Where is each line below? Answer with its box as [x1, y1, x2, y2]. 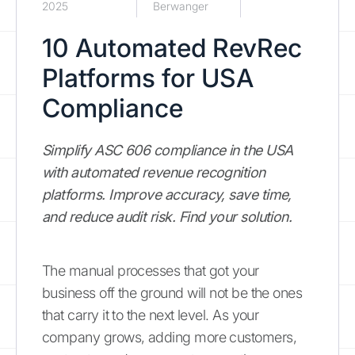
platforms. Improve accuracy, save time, [42, 185, 292, 203]
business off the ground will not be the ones [42, 284, 303, 301]
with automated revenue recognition [42, 163, 265, 181]
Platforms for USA [42, 62, 254, 94]
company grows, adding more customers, [42, 328, 297, 345]
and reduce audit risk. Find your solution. [42, 208, 292, 225]
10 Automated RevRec [42, 32, 302, 63]
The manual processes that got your [42, 261, 259, 279]
